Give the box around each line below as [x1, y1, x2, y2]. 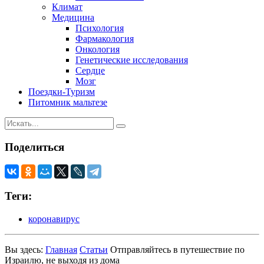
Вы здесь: [5, 244, 45, 255]
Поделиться [5, 140, 64, 153]
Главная [45, 244, 77, 255]
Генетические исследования [75, 54, 188, 65]
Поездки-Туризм [28, 86, 95, 97]
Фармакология [75, 33, 134, 44]
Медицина [52, 12, 94, 22]
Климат [52, 1, 82, 12]
